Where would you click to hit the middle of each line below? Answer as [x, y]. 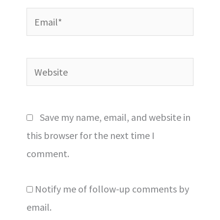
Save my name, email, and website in [115, 117]
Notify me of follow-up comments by [112, 189]
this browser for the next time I [90, 136]
